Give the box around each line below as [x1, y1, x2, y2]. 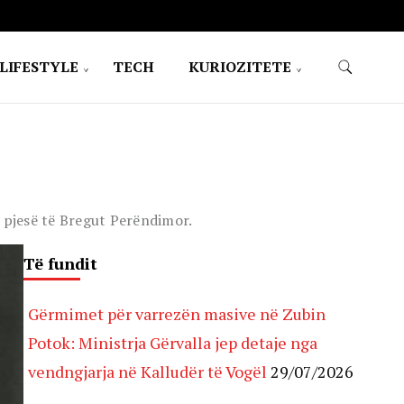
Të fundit [23, 252, 97, 274]
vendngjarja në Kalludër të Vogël [28, 361, 267, 382]
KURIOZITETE [188, 57, 291, 77]
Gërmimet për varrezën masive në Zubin [28, 303, 326, 325]
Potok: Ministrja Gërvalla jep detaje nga [28, 332, 317, 353]
